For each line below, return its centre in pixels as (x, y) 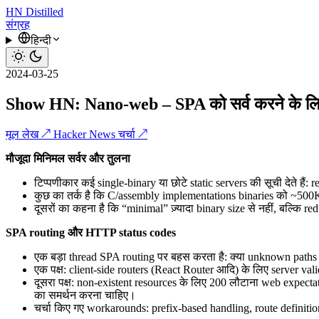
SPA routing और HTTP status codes (91, 232)
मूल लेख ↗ (30, 134)
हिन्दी (41, 40)
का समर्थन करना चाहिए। (85, 295)
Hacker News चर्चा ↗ (100, 134)
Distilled (45, 12)
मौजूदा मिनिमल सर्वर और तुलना (68, 158)
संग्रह (18, 25)
